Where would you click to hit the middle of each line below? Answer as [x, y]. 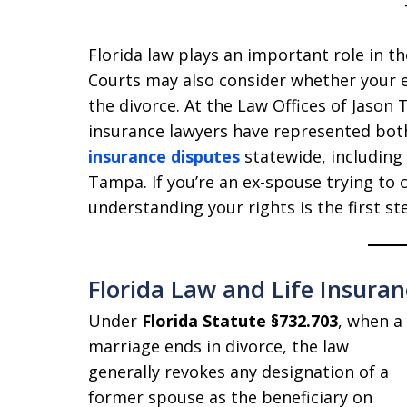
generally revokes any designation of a [238, 372]
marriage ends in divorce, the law [218, 346]
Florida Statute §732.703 [240, 321]
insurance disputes [164, 156]
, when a [370, 321]
